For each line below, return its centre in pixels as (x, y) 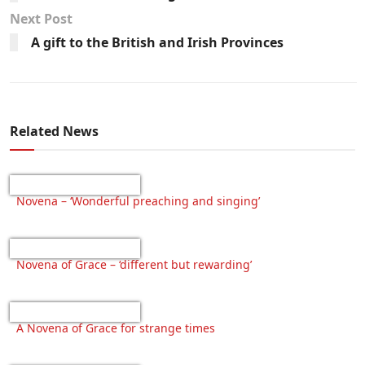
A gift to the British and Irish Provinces (157, 43)
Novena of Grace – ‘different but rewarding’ (134, 265)
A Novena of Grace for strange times (116, 328)
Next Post (41, 19)
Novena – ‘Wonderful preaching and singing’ (138, 201)
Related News (54, 132)
